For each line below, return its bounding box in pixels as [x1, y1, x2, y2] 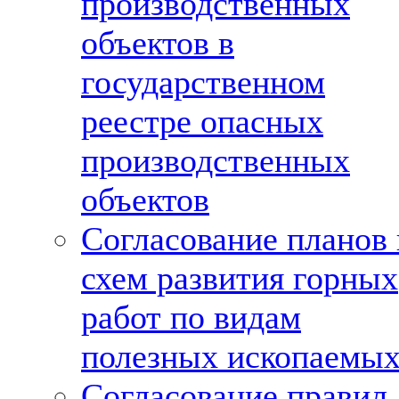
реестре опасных [81, 102, 323, 140]
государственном [81, 63, 325, 101]
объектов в [81, 24, 234, 61]
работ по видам [81, 298, 301, 336]
